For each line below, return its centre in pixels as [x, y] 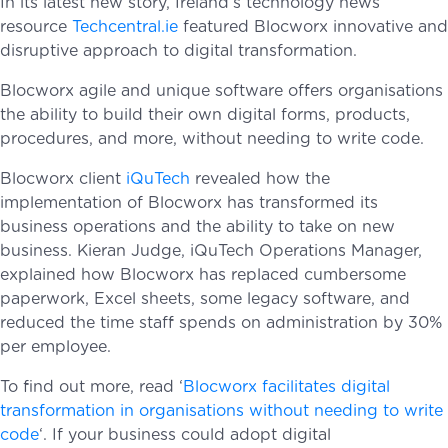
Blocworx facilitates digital [286, 387]
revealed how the [260, 179]
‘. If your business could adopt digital [185, 435]
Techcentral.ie [125, 27]
